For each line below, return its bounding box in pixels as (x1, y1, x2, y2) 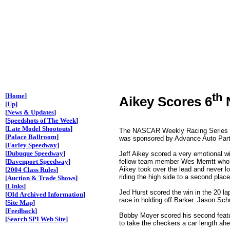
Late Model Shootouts (7, 125, 70, 132)
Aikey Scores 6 (119, 93, 212, 109)
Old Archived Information (7, 190, 83, 198)
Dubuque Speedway (7, 149, 63, 157)
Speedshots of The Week (7, 117, 76, 124)
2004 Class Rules (7, 166, 56, 174)
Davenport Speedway (7, 158, 68, 165)
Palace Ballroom (7, 133, 56, 141)
